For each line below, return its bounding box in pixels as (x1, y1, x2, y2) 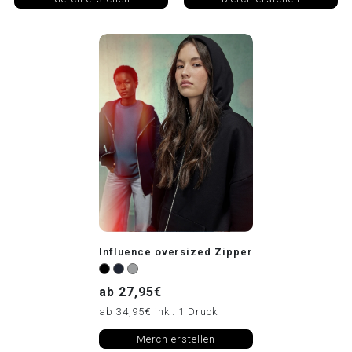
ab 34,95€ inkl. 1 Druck (99, 305, 218, 317)
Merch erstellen (137, 332, 215, 345)
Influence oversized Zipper (99, 245, 253, 258)
